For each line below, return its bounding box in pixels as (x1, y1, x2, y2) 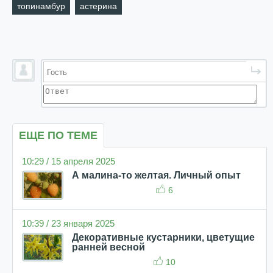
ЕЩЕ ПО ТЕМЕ (19, 129, 97, 141)
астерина (80, 1, 117, 11)
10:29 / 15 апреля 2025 (22, 156, 115, 166)
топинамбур (17, 1, 65, 11)
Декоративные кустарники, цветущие (72, 232, 255, 243)
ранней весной (72, 241, 145, 252)
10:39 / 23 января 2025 (22, 218, 115, 229)
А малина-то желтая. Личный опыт (72, 170, 241, 180)
